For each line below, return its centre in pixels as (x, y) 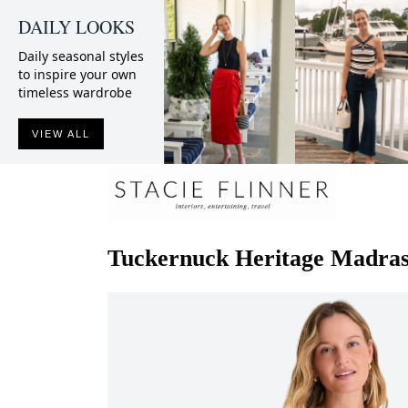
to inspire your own (77, 74)
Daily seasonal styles (81, 56)
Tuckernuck (168, 258)
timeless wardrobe (75, 92)
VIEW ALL (61, 134)
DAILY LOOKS (76, 27)
